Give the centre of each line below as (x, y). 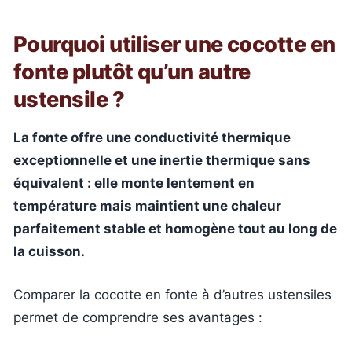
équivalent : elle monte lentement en (134, 183)
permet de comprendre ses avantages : (138, 317)
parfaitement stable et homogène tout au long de (175, 229)
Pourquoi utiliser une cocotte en (174, 44)
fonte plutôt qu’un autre (132, 72)
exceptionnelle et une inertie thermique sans (162, 160)
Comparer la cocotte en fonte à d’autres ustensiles (172, 294)
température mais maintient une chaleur (147, 206)
